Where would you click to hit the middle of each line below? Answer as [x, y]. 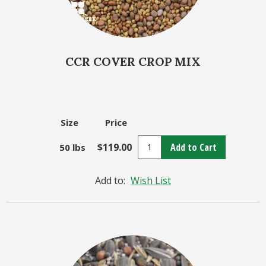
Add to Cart [194, 147]
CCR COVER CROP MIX [133, 61]
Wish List [151, 180]
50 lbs [72, 147]
